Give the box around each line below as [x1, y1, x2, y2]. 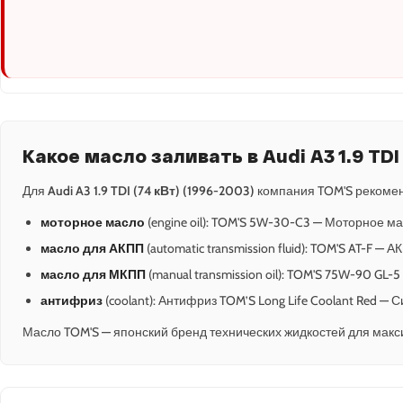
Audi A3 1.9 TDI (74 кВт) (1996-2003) [48, 183, 255, 200]
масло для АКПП [40, 240, 144, 257]
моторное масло [40, 214, 145, 231]
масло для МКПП [40, 266, 146, 283]
